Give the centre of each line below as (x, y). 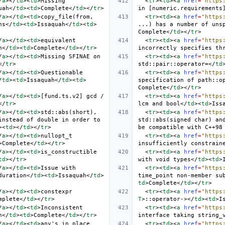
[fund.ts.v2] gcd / (72, 96)
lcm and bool (159, 103)
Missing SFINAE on (71, 56)
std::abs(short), (69, 112)
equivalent (58, 40)
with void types (164, 159)
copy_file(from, (67, 17)
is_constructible (69, 152)
